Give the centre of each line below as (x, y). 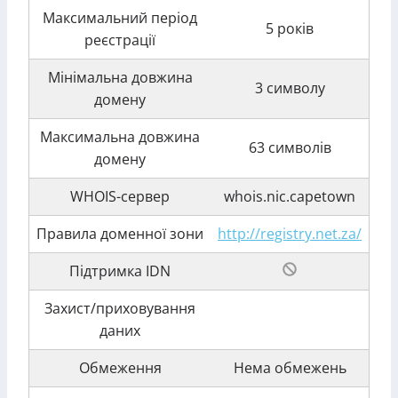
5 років (290, 28)
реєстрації (120, 40)
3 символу (290, 88)
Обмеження (120, 368)
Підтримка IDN (120, 271)
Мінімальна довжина (120, 77)
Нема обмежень (290, 368)
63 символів (290, 147)
